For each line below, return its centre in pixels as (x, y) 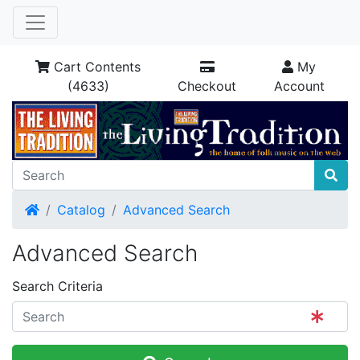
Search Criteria (57, 286)
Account (299, 86)
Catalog (81, 210)
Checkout (207, 86)
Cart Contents (96, 67)
